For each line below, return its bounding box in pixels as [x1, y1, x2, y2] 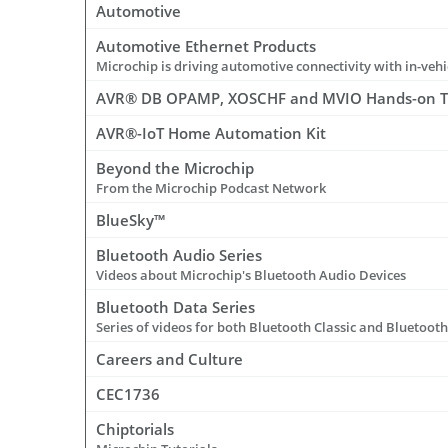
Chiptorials [96, 419, 174, 440]
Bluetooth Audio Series [96, 245, 262, 266]
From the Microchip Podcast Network [96, 179, 326, 198]
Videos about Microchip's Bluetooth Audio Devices [96, 266, 406, 285]
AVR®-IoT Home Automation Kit [96, 123, 326, 144]
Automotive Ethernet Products [96, 36, 316, 57]
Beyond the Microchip [96, 158, 254, 179]
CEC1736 [96, 384, 160, 405]
